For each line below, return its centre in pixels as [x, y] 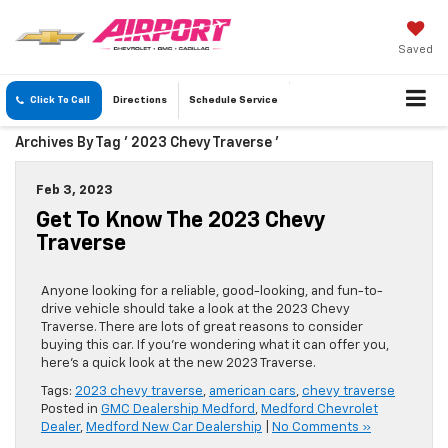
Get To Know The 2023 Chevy [181, 221]
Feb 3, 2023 [74, 191]
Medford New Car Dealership [174, 428]
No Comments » [321, 428]
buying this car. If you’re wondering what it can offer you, [215, 346]
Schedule [213, 100]
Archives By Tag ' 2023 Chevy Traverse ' [147, 143]
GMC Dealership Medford [178, 410]
